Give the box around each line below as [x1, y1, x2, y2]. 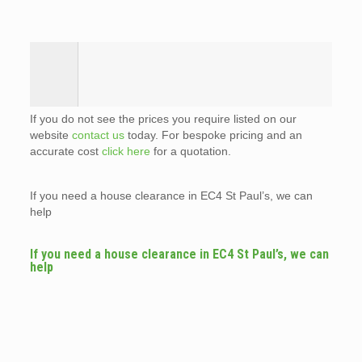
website [29, 128, 72, 141]
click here [101, 144, 150, 158]
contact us [71, 128, 124, 141]
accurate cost [29, 144, 102, 158]
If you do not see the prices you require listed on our [29, 112, 297, 125]
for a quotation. [149, 144, 231, 158]
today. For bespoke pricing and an [124, 128, 302, 141]
